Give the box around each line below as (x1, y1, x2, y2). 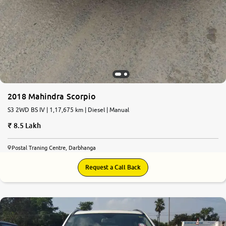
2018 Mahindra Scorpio (8, 91, 96, 102)
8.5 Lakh (13, 121, 41, 130)
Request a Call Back (85, 163, 141, 172)
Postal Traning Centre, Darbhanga (12, 144, 96, 151)
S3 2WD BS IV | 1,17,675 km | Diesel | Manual (8, 106, 129, 114)
